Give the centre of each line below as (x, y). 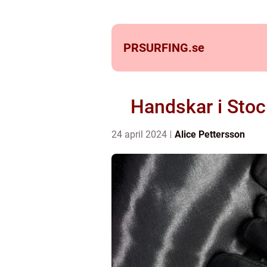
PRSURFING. (158, 48)
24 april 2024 (140, 134)
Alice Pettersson (210, 134)
